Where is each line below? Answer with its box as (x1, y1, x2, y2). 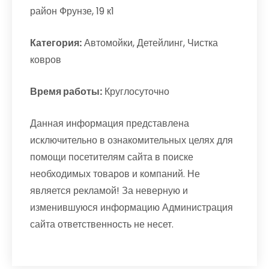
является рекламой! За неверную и (30, 184, 188, 198)
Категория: (30, 36, 82, 50)
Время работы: (30, 85, 102, 98)
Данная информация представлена (30, 116, 189, 130)
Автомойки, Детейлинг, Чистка (82, 36, 218, 50)
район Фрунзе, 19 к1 (30, 4, 114, 18)
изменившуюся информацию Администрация (30, 201, 233, 214)
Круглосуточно (102, 85, 169, 98)
